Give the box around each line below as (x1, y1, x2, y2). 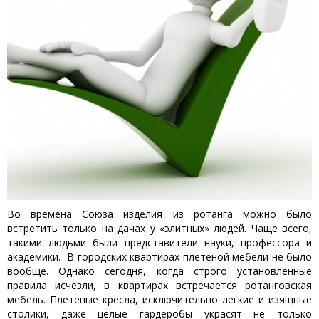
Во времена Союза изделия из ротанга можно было (7, 207, 312, 221)
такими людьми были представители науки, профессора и (7, 236, 312, 249)
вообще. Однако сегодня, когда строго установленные (7, 264, 312, 278)
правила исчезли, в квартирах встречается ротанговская (7, 278, 312, 292)
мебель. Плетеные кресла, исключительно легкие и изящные (7, 293, 312, 306)
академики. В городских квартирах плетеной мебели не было (7, 250, 312, 263)
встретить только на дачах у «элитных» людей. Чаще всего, (7, 221, 312, 235)
